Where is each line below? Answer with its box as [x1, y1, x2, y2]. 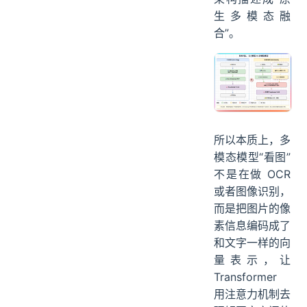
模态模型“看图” [214, 150, 291, 164]
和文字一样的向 [214, 236, 291, 250]
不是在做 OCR [214, 167, 291, 182]
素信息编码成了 [214, 219, 291, 233]
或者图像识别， [214, 184, 291, 199]
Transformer [214, 270, 277, 284]
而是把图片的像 [214, 201, 291, 216]
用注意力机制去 [214, 287, 291, 302]
